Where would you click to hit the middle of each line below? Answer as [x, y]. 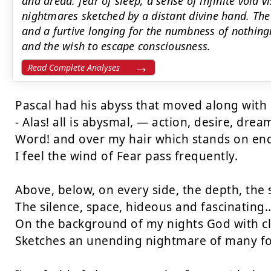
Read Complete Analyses [74, 67]
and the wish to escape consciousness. [116, 46]
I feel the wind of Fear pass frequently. [126, 156]
